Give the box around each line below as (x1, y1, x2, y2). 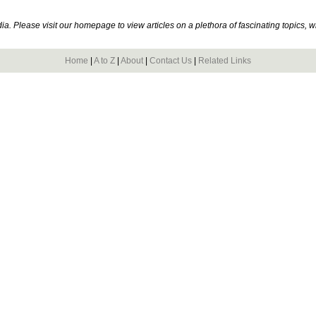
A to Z (94, 56, 115, 66)
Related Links (198, 56, 251, 66)
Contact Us (150, 56, 192, 66)
